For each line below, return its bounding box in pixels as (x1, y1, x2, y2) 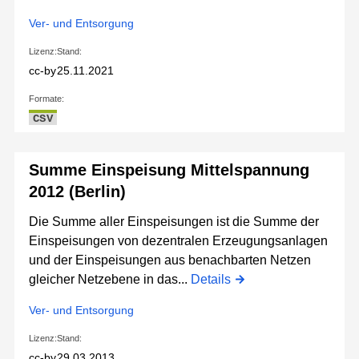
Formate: (29, 94, 64, 104)
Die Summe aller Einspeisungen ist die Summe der (29, 215, 319, 229)
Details (191, 272, 231, 287)
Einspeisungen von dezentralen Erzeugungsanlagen (29, 234, 328, 248)
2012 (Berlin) (29, 183, 126, 201)
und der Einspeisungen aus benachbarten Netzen (29, 253, 311, 268)
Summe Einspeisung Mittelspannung (29, 161, 309, 179)
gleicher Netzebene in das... (29, 272, 191, 287)
